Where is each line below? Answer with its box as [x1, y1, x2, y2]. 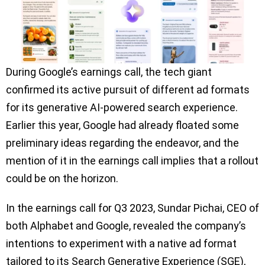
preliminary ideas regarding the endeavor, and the [6, 137, 239, 150]
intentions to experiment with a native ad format [6, 237, 237, 250]
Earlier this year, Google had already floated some [6, 119, 239, 132]
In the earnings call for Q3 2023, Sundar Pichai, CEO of [6, 202, 259, 215]
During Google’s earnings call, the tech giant [6, 66, 212, 79]
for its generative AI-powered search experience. [6, 101, 238, 114]
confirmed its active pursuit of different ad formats [6, 83, 250, 96]
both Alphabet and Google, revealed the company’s [6, 219, 246, 232]
